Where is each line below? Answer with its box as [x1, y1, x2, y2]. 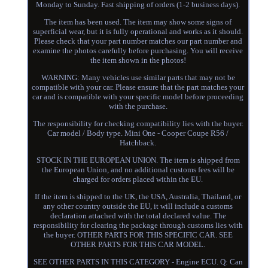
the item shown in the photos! [90, 56, 186, 65]
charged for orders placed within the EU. [73, 175, 203, 184]
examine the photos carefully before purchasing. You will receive [33, 46, 243, 56]
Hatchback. [120, 138, 157, 148]
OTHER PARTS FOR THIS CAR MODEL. [71, 240, 206, 249]
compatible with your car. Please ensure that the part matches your [32, 83, 245, 92]
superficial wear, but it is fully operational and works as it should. [33, 27, 243, 36]
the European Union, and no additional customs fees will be [41, 165, 234, 175]
